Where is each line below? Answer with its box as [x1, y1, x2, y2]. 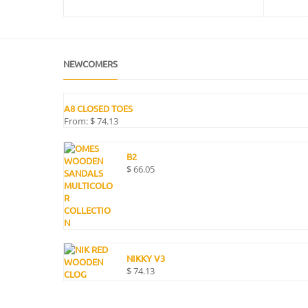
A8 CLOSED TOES [64, 102, 133, 115]
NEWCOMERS [63, 57, 118, 69]
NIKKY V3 [126, 252, 166, 265]
